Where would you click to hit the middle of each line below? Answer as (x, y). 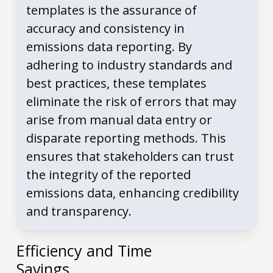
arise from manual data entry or (119, 120)
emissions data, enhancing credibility (132, 193)
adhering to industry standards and (129, 65)
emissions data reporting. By (109, 47)
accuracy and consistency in (105, 29)
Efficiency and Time (84, 250)
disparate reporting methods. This (126, 138)
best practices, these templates (116, 83)
